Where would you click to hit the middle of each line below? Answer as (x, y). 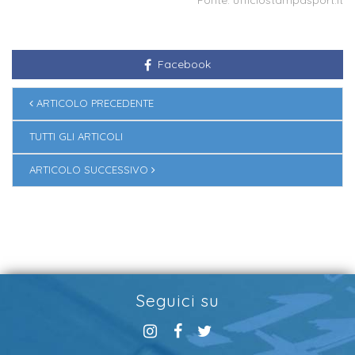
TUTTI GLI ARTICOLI (76, 137)
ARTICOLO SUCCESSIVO (90, 170)
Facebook (183, 64)
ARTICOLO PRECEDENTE (94, 103)
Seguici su (177, 300)
